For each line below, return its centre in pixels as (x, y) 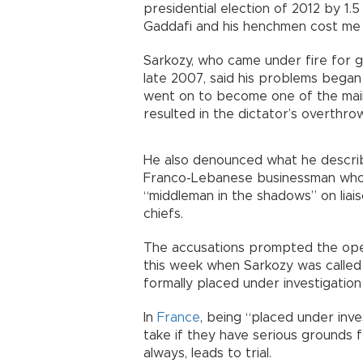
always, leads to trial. (207, 353)
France (179, 318)
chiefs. (163, 214)
